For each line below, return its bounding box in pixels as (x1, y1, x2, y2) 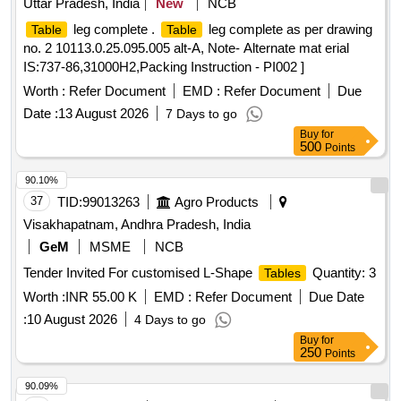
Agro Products (175, 194, 259, 210)
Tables (264, 266, 301, 281)
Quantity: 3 (309, 265, 376, 281)
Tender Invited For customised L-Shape (23, 265, 256, 281)
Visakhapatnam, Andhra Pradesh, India (23, 217, 251, 233)
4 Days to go (134, 312, 206, 328)
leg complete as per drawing (205, 21, 372, 38)
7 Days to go (166, 107, 237, 122)
